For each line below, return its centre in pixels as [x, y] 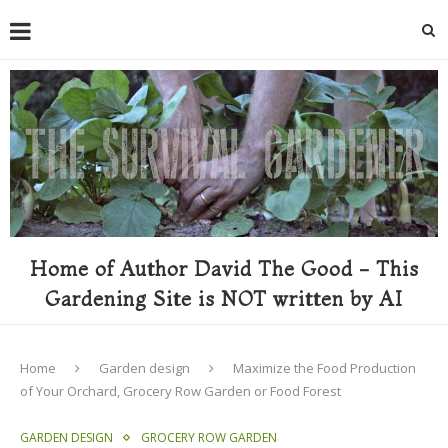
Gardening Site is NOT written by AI [224, 298]
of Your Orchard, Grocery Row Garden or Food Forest [180, 390]
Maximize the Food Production [324, 367]
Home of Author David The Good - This [224, 268]
